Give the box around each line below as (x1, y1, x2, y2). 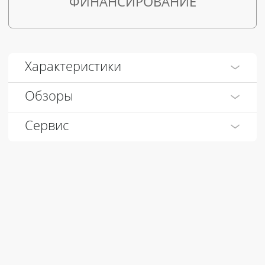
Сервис (25, 120, 69, 134)
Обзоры (25, 91, 73, 104)
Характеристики (25, 61, 121, 75)
